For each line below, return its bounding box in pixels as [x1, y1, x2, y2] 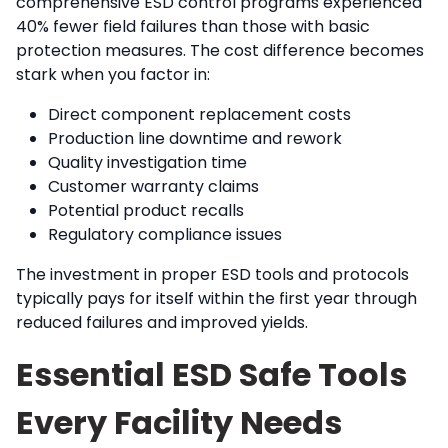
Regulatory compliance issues [48, 223, 282, 246]
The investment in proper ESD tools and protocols [16, 263, 409, 286]
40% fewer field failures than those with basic [16, 15, 370, 38]
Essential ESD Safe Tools [16, 352, 407, 397]
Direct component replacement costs [48, 103, 351, 126]
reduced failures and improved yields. [16, 311, 308, 334]
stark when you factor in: [16, 63, 210, 86]
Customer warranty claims [48, 175, 259, 198]
